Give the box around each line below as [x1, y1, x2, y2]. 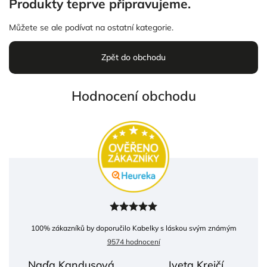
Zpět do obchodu [101, 52, 166, 63]
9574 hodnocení [107, 237, 160, 246]
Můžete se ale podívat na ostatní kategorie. [9, 21, 173, 33]
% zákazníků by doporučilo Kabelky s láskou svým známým [43, 223, 237, 232]
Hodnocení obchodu [71, 86, 196, 104]
